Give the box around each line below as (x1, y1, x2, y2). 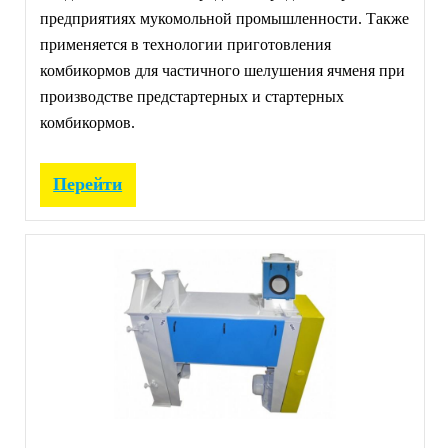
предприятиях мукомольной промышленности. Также (39, 9, 409, 27)
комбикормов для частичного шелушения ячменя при (39, 61, 405, 79)
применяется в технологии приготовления (39, 35, 331, 53)
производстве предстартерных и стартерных (39, 87, 344, 105)
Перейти (53, 174, 123, 195)
